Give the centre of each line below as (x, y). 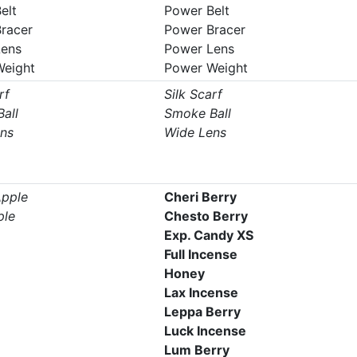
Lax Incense (201, 292)
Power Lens (199, 49)
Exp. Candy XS (208, 235)
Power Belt (196, 10)
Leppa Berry (202, 312)
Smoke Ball (197, 113)
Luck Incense (205, 331)
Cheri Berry (200, 197)
